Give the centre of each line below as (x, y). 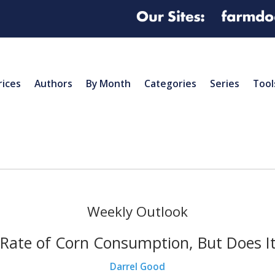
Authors (53, 83)
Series (225, 83)
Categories (170, 83)
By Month (108, 83)
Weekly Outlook (137, 211)
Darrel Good (137, 267)
